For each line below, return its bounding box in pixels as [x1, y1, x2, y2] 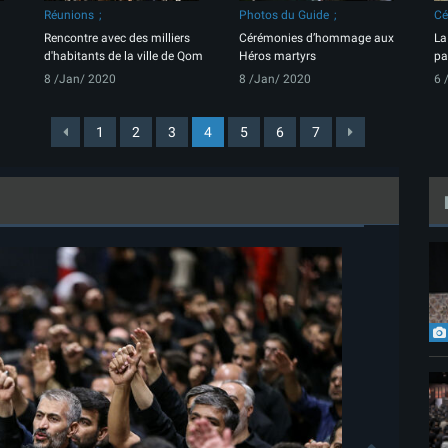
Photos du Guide [239, 7, 329, 22]
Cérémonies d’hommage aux [239, 30, 394, 45]
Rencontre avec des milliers [44, 30, 190, 45]
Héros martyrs [239, 48, 316, 63]
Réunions [44, 7, 94, 22]
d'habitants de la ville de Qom [44, 48, 203, 63]
